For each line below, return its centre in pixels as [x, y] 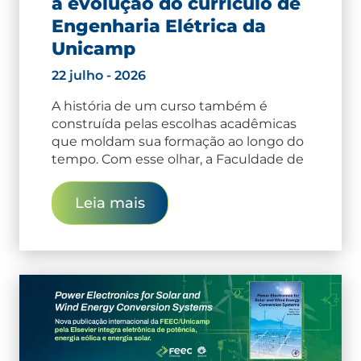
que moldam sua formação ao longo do [178, 141]
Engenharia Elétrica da [159, 26]
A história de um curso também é [160, 106]
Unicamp [93, 48]
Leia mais [110, 203]
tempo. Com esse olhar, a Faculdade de [178, 159]
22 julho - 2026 [99, 75]
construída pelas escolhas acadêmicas [174, 123]
